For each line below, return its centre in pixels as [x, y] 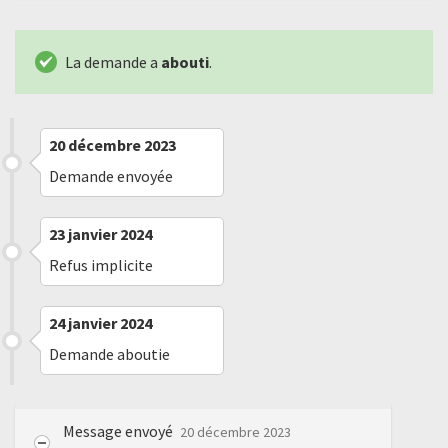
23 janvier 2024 [100, 234]
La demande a [113, 62]
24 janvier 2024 [100, 323]
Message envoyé [119, 430]
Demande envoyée [111, 176]
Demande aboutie [109, 354]
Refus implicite [101, 265]
